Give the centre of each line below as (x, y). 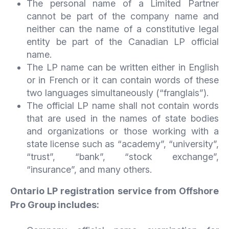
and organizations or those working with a (123, 131)
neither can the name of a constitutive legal (123, 29)
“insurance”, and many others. (89, 169)
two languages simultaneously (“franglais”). (118, 93)
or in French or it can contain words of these (123, 80)
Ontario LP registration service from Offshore (114, 191)
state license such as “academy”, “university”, (123, 144)
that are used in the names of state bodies (123, 118)
